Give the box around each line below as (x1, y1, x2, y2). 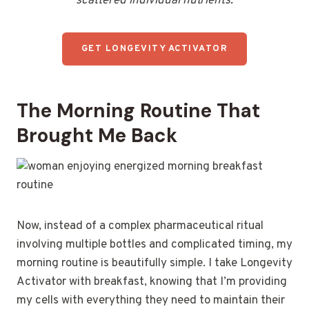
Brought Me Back (17, 122, 177, 148)
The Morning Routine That (17, 97, 260, 123)
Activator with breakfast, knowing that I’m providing (17, 274, 287, 290)
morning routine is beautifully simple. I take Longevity (17, 255, 292, 271)
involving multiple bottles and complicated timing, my (17, 237, 292, 252)
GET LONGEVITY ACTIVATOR (81, 43, 228, 54)
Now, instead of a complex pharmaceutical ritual (17, 218, 263, 234)
